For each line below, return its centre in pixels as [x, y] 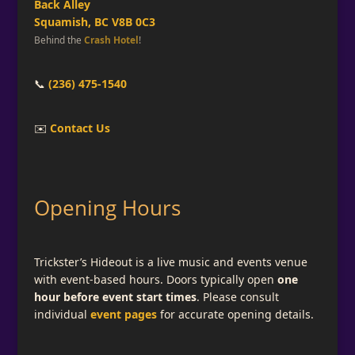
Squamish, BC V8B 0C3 [94, 22]
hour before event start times [115, 296]
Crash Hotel [111, 40]
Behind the [59, 40]
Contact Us [80, 128]
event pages [123, 314]
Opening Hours [107, 208]
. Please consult [237, 296]
